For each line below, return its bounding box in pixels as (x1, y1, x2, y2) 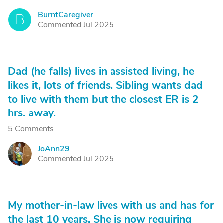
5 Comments (8, 123, 54, 134)
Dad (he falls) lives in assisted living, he (8, 64, 194, 78)
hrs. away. (8, 106, 56, 120)
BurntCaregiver (38, 9, 93, 20)
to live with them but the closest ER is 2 (8, 92, 199, 106)
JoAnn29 (38, 143, 70, 154)
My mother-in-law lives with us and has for (8, 198, 214, 212)
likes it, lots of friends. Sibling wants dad (8, 78, 203, 92)
